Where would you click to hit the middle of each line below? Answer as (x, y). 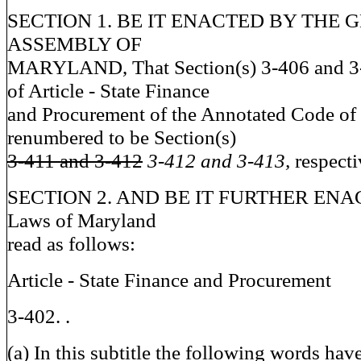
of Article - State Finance (108, 90)
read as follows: (71, 243)
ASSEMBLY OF (75, 44)
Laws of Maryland (82, 220)
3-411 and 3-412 (75, 160)
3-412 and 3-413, (221, 160)
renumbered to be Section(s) (122, 137)
